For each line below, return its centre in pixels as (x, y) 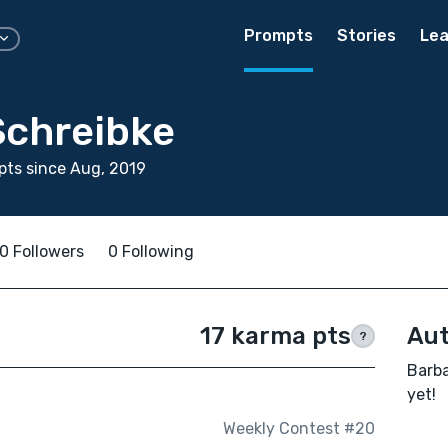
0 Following (151, 251)
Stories (366, 35)
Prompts (278, 35)
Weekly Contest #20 (298, 429)
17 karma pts (275, 336)
